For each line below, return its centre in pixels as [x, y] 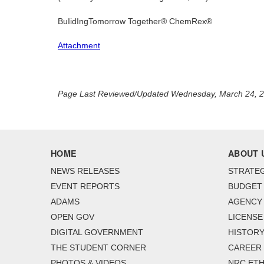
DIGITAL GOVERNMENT [97, 232]
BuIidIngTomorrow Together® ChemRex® [135, 22]
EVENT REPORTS [85, 187]
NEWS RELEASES [85, 171]
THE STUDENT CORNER [98, 248]
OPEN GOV [72, 217]
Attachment [79, 46]
